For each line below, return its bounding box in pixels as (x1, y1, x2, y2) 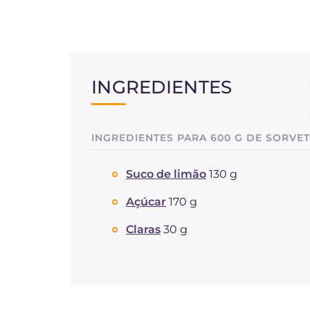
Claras (126, 223, 161, 236)
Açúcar (126, 195, 166, 208)
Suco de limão (126, 167, 206, 181)
